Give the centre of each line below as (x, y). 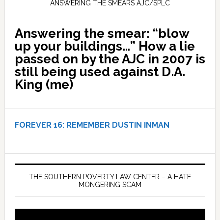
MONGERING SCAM (110, 185)
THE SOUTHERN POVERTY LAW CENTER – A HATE (110, 177)
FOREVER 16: (39, 125)
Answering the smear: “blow (102, 34)
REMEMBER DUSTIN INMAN (118, 125)
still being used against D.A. (100, 72)
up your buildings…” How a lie (105, 46)
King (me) (44, 85)
